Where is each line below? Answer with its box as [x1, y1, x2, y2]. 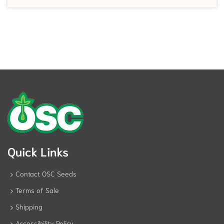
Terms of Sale [15, 185, 59, 194]
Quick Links [7, 142, 68, 159]
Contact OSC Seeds [15, 168, 76, 178]
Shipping [15, 201, 42, 211]
